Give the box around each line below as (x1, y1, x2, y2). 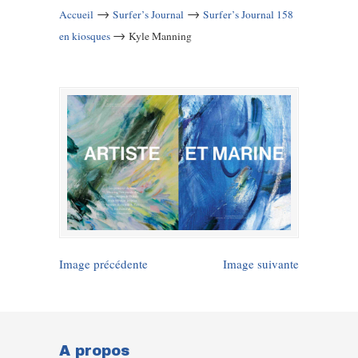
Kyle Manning (129, 29, 192, 43)
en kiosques (59, 29, 110, 43)
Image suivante (223, 256, 299, 272)
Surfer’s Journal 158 (203, 7, 293, 22)
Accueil (59, 7, 93, 22)
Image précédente (59, 256, 148, 272)
